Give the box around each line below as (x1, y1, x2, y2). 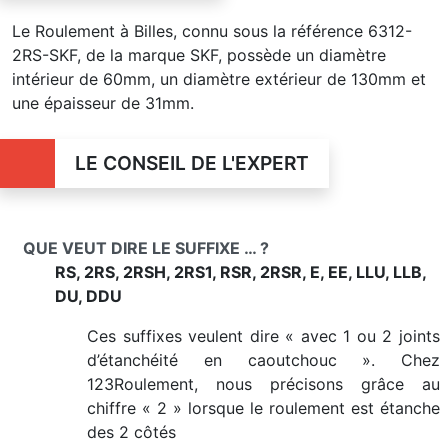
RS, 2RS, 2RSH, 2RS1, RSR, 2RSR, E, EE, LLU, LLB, (55, 262, 426, 282)
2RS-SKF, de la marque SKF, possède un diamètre (12, 45, 386, 65)
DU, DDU (55, 286, 122, 306)
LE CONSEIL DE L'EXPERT (74, 151, 309, 175)
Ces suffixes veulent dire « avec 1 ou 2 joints (87, 326, 440, 346)
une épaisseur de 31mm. (12, 93, 194, 113)
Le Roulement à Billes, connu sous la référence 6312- (12, 21, 412, 41)
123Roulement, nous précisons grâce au (87, 374, 440, 394)
